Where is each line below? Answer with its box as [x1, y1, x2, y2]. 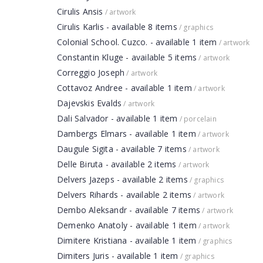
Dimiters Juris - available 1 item [57, 250, 178, 261]
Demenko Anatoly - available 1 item [57, 220, 197, 231]
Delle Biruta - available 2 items [57, 159, 177, 170]
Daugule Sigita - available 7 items [57, 143, 187, 154]
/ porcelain [177, 114, 217, 124]
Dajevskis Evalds [57, 97, 122, 109]
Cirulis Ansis [57, 6, 103, 17]
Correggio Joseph [57, 67, 125, 78]
